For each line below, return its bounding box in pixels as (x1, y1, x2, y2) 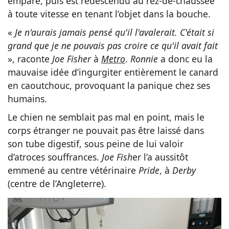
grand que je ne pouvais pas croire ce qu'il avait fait (8, 39, 218, 52)
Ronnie (130, 53, 158, 65)
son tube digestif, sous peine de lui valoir (8, 138, 184, 150)
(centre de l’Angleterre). (8, 177, 106, 190)
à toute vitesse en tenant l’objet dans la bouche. (8, 8, 211, 20)
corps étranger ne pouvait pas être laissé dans (8, 124, 204, 137)
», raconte (8, 53, 52, 65)
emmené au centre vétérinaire (8, 164, 139, 177)
